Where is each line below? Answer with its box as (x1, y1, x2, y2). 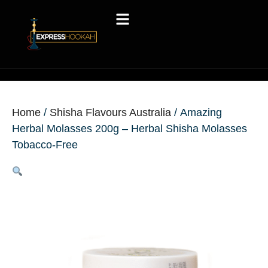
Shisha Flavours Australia (50, 106, 171, 119)
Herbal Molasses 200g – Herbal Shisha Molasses (12, 123, 247, 135)
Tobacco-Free (12, 139, 78, 151)
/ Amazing (171, 106, 222, 119)
